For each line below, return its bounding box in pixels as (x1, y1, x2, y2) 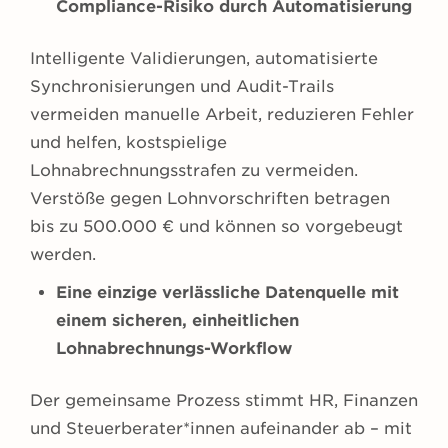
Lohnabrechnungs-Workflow (56, 339, 292, 359)
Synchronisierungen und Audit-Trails (30, 77, 334, 97)
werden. (30, 245, 96, 265)
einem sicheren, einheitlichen (56, 311, 299, 331)
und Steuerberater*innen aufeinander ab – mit (30, 419, 412, 439)
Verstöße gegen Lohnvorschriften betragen (30, 189, 390, 209)
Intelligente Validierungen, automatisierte (30, 49, 378, 69)
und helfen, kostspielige (30, 133, 227, 153)
